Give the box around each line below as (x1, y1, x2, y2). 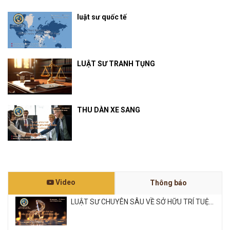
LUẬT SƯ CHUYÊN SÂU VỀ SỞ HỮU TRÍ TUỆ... (71, 198, 214, 206)
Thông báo (149, 179, 187, 187)
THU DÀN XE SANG (77, 105, 141, 114)
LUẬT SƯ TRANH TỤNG (77, 59, 156, 68)
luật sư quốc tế (77, 13, 127, 22)
